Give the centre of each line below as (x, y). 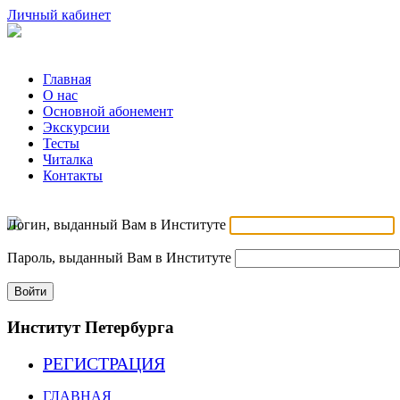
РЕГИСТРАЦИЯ (104, 364)
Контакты (73, 175)
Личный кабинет (59, 15)
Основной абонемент (108, 111)
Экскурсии (76, 127)
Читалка (68, 159)
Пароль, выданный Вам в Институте (119, 258)
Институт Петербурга (91, 327)
